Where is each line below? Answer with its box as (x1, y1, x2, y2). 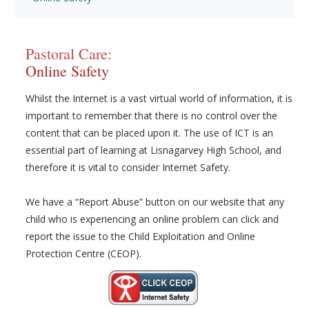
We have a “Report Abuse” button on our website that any (26, 195, 285, 208)
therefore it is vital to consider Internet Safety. (26, 161, 231, 174)
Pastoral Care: (26, 43, 112, 63)
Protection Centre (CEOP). (26, 247, 142, 260)
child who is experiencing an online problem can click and (26, 212, 279, 226)
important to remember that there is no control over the (26, 109, 278, 122)
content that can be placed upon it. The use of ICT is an (26, 126, 274, 139)
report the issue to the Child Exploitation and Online (26, 230, 256, 243)
